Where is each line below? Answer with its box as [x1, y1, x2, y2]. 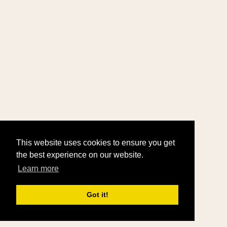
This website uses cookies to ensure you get [16, 138, 175, 147]
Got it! [86, 191, 108, 199]
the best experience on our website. [16, 150, 143, 160]
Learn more [18, 164, 59, 173]
